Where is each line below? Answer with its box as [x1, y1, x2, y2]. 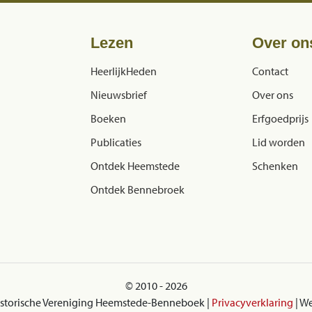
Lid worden [252, 134, 305, 149]
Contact [252, 63, 288, 78]
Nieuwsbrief [91, 87, 147, 102]
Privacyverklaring [212, 295, 293, 309]
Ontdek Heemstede [91, 158, 180, 173]
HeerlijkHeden [91, 63, 157, 78]
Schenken [252, 158, 298, 173]
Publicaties [91, 134, 141, 149]
